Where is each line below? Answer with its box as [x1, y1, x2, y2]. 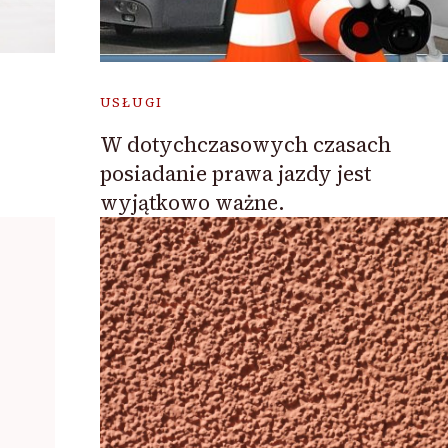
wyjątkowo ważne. [99, 187, 285, 217]
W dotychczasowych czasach [99, 129, 391, 159]
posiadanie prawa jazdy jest [99, 158, 371, 188]
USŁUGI [99, 93, 163, 111]
